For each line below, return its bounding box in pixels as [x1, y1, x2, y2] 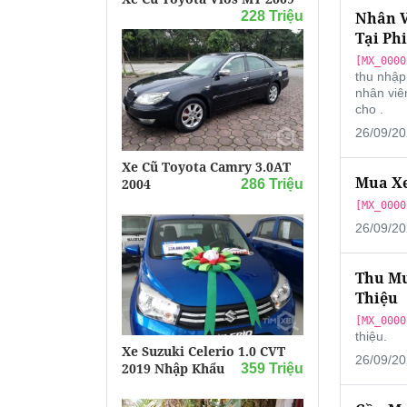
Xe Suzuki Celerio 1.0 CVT [122, 342, 285, 360]
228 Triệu [240, 8, 303, 25]
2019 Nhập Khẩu [122, 359, 224, 377]
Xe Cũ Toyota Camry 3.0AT [122, 157, 291, 175]
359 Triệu [240, 360, 303, 376]
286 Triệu [240, 175, 303, 192]
